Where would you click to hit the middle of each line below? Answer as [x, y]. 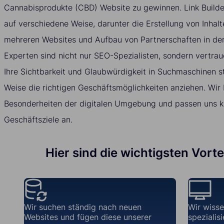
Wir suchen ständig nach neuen [83, 207]
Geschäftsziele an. [38, 119]
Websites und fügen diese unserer [88, 217]
